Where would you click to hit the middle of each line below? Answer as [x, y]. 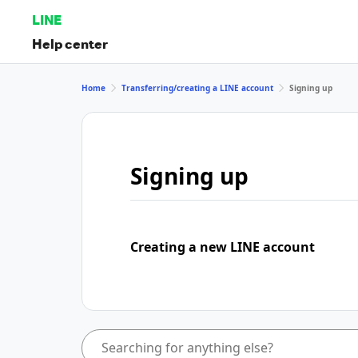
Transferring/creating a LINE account [197, 88]
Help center [70, 43]
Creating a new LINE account [223, 247]
